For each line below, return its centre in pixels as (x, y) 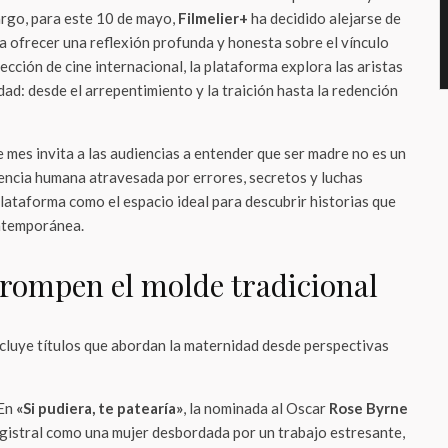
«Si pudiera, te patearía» (99, 408)
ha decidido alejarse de (324, 18)
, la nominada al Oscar (256, 408)
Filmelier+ (213, 18)
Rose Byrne (368, 408)
